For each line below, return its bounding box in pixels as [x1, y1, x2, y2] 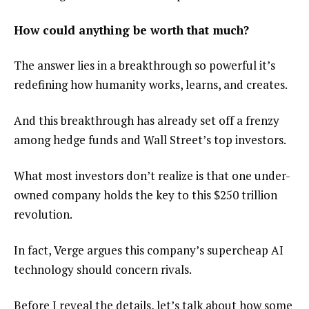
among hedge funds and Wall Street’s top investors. [14, 132, 286, 148]
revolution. [14, 206, 72, 222]
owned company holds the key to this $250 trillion [14, 186, 277, 203]
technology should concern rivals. [14, 261, 192, 277]
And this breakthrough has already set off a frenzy [14, 112, 279, 129]
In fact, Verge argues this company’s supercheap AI [14, 241, 283, 258]
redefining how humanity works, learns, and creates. [14, 77, 288, 93]
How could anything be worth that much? [14, 21, 249, 38]
